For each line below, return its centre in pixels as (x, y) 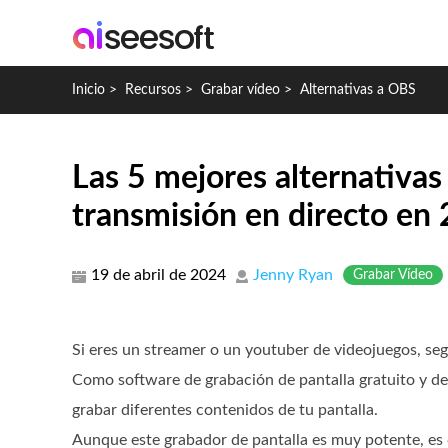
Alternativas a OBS (358, 90)
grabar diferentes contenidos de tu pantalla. (225, 410)
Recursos (155, 90)
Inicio (88, 90)
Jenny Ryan (293, 275)
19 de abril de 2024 (158, 275)
